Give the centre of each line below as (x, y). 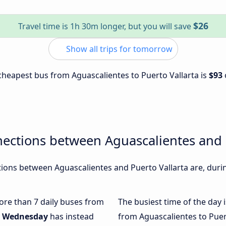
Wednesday (25, 217)
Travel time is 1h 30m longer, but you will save (105, 26)
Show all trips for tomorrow (118, 49)
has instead (71, 217)
